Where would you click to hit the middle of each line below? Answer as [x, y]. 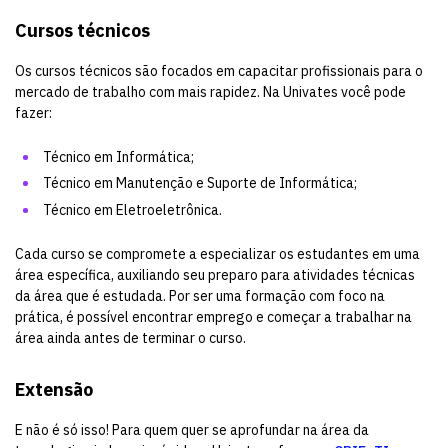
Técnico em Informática [117, 156]
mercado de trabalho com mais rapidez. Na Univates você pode [210, 91]
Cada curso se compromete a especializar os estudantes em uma [217, 253]
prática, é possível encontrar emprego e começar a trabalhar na [213, 316]
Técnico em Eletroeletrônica [131, 209]
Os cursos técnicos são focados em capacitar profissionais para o [219, 70]
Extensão [54, 389]
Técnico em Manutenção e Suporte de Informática [198, 183]
